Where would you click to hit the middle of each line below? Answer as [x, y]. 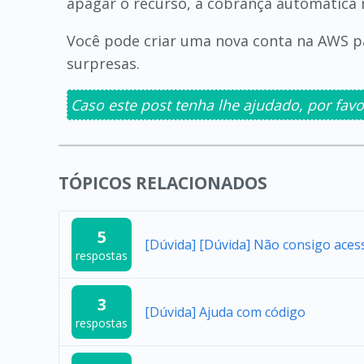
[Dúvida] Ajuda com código [225, 312]
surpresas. [103, 63]
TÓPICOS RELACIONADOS [163, 183]
